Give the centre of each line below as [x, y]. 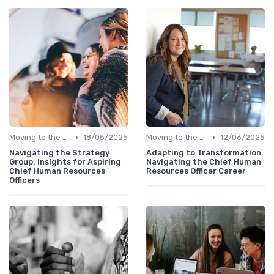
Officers [24, 180]
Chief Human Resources [57, 171]
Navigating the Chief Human [204, 162]
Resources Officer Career [196, 171]
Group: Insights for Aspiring [65, 162]
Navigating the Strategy [59, 153]
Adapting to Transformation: [205, 153]
